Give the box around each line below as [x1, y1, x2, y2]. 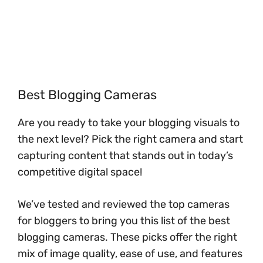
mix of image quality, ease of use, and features [18, 247, 242, 260]
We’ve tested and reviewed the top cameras [18, 197, 230, 211]
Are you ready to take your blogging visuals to [18, 116, 240, 129]
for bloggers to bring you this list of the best [18, 214, 230, 227]
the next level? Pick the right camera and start [18, 132, 243, 146]
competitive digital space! [18, 165, 142, 178]
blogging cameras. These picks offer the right [18, 230, 237, 244]
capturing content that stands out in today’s [18, 149, 233, 162]
